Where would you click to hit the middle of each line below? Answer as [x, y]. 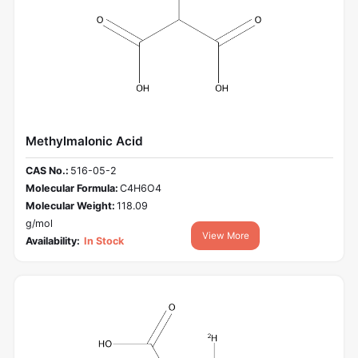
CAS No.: [47, 171]
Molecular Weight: [70, 206]
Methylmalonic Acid [84, 141]
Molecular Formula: [72, 189]
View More [225, 236]
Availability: [52, 241]
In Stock [103, 241]
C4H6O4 [141, 189]
